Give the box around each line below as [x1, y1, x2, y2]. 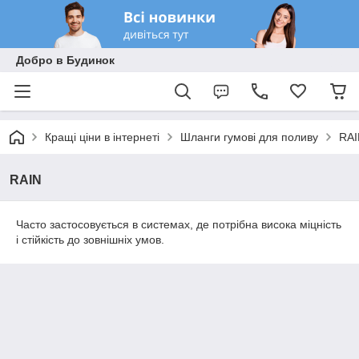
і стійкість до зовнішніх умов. [16, 233, 164, 246]
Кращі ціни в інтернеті [45, 131, 159, 143]
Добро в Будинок [16, 54, 115, 67]
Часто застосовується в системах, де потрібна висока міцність [16, 218, 341, 231]
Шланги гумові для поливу [180, 131, 318, 143]
